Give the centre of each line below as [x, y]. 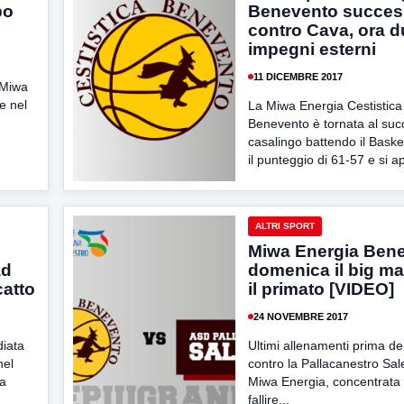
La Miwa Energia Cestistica [325, 106]
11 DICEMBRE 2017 [298, 76]
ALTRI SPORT [285, 226]
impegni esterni [312, 49]
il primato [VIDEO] [321, 289]
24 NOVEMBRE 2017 [301, 316]
